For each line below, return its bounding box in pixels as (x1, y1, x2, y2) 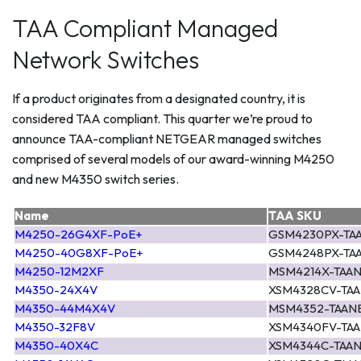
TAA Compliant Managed (12, 12, 278, 44)
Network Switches (12, 44, 199, 75)
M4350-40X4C (15, 337, 98, 353)
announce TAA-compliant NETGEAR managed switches (12, 130, 322, 147)
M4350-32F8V (15, 318, 95, 334)
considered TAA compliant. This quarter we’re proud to (12, 110, 313, 127)
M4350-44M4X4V (15, 300, 115, 316)
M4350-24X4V (15, 281, 98, 297)
